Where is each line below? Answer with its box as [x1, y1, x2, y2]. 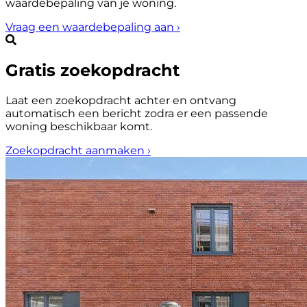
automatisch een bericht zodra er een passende [5, 107, 268, 121]
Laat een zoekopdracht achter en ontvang [5, 94, 236, 108]
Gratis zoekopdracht [5, 60, 180, 81]
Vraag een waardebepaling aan [5, 21, 177, 34]
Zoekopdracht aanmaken [5, 144, 147, 158]
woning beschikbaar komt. [5, 120, 152, 134]
